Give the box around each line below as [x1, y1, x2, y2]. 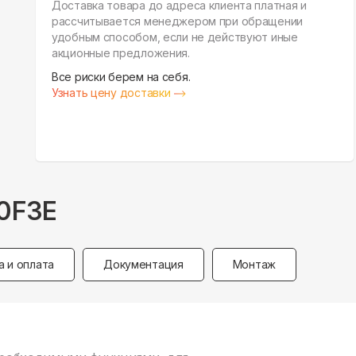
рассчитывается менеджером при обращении [52, 14, 304, 28]
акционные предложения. [52, 45, 190, 60]
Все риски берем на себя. [52, 69, 191, 83]
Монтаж [232, 257, 277, 271]
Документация [103, 257, 184, 271]
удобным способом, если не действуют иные [52, 29, 298, 44]
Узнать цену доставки [52, 85, 171, 99]
